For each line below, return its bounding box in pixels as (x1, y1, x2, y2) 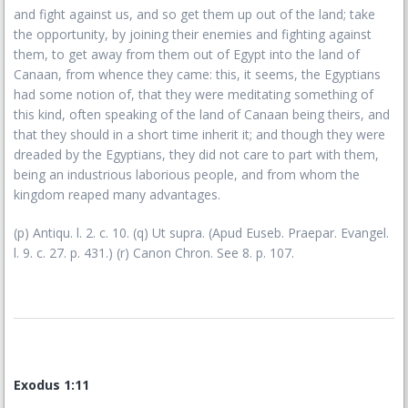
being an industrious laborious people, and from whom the (14, 166, 360, 183)
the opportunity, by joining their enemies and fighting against (14, 25, 372, 43)
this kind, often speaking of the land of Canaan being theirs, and (14, 106, 390, 123)
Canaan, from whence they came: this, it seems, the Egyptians (14, 66, 381, 83)
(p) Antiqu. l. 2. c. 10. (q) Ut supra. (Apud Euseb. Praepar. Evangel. (14, 224, 389, 241)
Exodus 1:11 (14, 376, 89, 393)
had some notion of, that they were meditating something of (14, 86, 373, 103)
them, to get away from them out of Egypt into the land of (14, 46, 360, 63)
